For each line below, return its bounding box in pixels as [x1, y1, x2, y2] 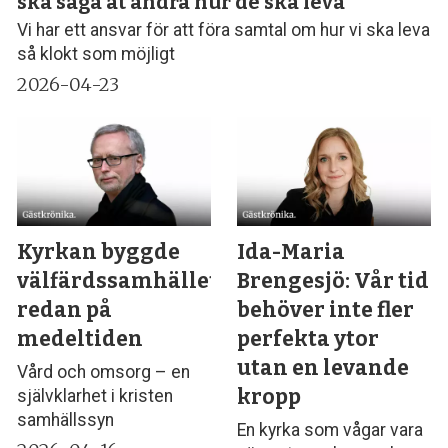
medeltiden [17, 326, 144, 353]
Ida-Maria [237, 239, 346, 266]
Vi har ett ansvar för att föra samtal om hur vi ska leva [17, 20, 431, 41]
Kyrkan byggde [17, 239, 181, 266]
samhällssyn [17, 409, 115, 430]
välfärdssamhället [17, 268, 219, 295]
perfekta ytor [237, 326, 380, 353]
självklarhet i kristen [17, 385, 174, 406]
